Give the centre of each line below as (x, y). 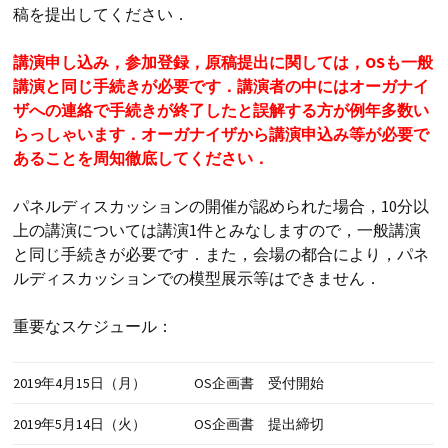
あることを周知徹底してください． (141, 158)
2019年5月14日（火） (80, 424)
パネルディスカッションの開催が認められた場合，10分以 (221, 206)
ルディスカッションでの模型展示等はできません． (197, 278)
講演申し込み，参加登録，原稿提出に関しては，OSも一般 (223, 62)
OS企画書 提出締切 (259, 424)
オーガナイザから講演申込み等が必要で (285, 134)
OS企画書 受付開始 (259, 383)
